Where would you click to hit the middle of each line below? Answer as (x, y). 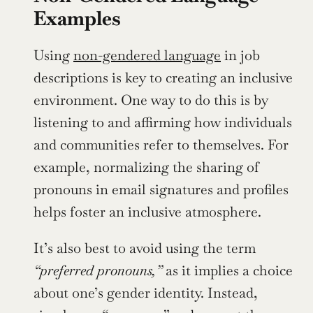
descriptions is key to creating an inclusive (163, 77)
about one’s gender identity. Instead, (146, 292)
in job (240, 55)
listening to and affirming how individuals (163, 122)
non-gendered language (147, 55)
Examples (77, 18)
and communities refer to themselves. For (161, 144)
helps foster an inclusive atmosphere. (147, 211)
